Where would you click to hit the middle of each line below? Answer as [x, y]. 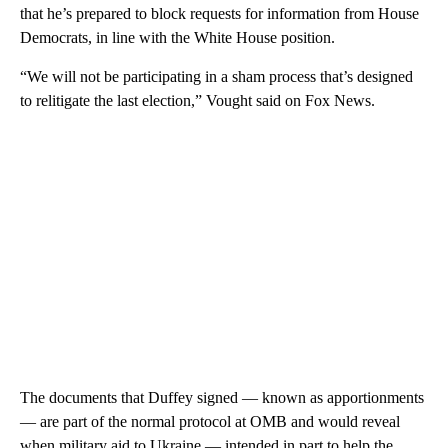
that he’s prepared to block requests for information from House [219, 13]
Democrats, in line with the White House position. [177, 37]
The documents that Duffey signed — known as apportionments [222, 397]
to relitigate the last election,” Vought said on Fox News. [197, 100]
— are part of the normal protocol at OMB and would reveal [210, 421]
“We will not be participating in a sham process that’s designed [216, 76]
